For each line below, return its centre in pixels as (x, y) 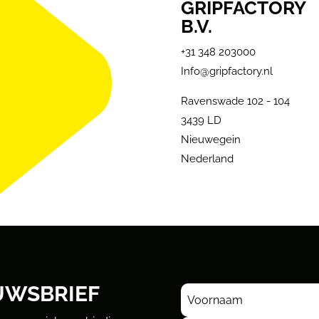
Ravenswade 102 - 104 (235, 101)
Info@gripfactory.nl (226, 71)
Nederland (207, 158)
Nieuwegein (210, 139)
